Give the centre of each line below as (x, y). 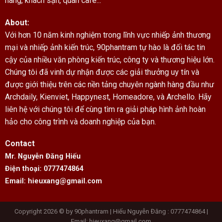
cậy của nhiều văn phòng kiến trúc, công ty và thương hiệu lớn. (110, 59)
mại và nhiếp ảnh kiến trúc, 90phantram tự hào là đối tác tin (105, 47)
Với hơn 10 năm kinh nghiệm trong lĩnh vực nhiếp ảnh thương (108, 35)
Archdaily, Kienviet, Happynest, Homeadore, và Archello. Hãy (108, 97)
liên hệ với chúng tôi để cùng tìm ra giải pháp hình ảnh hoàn (105, 109)
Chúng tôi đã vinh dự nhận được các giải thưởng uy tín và (102, 72)
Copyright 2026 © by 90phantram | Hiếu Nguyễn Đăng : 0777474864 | (111, 211)
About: (17, 22)
